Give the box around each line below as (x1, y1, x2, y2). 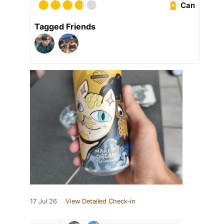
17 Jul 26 (30, 197, 57, 205)
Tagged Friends (34, 21, 95, 32)
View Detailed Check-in (65, 197, 135, 205)
